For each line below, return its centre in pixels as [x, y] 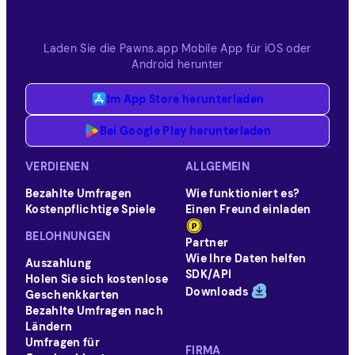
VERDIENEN [57, 166]
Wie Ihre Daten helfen [246, 258]
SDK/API [209, 274]
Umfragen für [63, 342]
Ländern [49, 326]
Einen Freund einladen [248, 209]
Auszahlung [59, 263]
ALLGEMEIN [218, 166]
